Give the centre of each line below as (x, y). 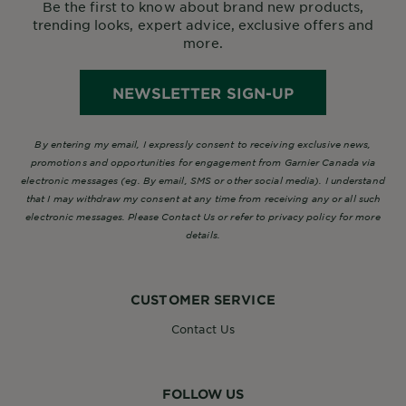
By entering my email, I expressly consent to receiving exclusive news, (203, 143)
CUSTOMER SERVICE (203, 299)
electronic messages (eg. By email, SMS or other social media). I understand (203, 179)
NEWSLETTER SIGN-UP (203, 92)
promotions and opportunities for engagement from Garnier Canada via (203, 161)
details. (203, 234)
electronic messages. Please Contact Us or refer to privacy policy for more (203, 216)
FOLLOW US (203, 393)
